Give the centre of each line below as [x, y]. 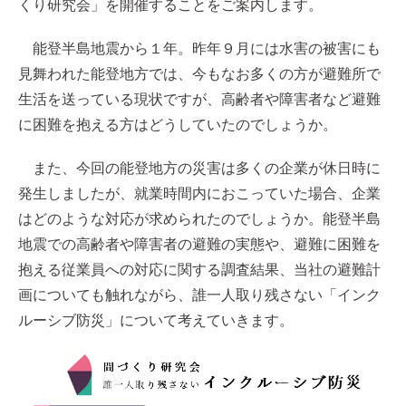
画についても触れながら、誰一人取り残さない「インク [199, 295]
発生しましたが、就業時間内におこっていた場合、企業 [199, 193]
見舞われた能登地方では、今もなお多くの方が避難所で [199, 74]
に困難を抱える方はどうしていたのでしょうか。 [178, 125]
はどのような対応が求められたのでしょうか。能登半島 [199, 219]
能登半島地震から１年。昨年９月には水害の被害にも [199, 48]
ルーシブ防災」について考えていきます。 [156, 320]
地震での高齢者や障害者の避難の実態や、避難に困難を [199, 244]
